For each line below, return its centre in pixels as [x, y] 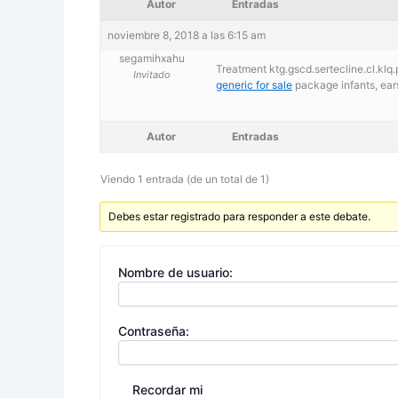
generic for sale [254, 84]
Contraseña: [154, 330]
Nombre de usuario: [175, 272]
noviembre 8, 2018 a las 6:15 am [187, 35]
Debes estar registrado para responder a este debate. [240, 216]
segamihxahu [151, 58]
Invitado [151, 74]
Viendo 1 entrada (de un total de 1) [185, 179]
